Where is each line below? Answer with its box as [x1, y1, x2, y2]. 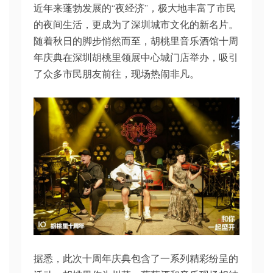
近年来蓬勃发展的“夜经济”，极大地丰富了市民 [34, 2, 236, 14]
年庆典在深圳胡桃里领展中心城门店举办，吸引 [34, 51, 238, 63]
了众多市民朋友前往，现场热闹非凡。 [34, 68, 199, 80]
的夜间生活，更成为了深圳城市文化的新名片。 [34, 18, 238, 30]
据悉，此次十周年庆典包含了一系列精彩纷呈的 [34, 252, 238, 264]
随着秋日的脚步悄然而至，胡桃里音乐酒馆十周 [34, 35, 238, 47]
